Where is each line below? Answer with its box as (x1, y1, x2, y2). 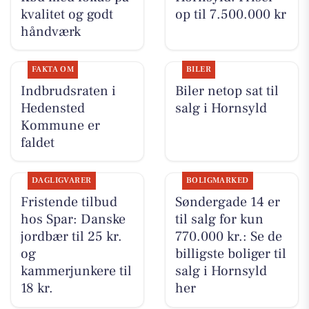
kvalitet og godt (20, 5, 113, 23)
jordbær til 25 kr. (20, 228, 122, 246)
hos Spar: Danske (20, 210, 126, 229)
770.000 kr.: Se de (175, 228, 282, 246)
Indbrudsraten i (20, 81, 116, 100)
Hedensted (20, 99, 85, 117)
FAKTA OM (31, 63, 74, 74)
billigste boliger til (175, 245, 286, 263)
